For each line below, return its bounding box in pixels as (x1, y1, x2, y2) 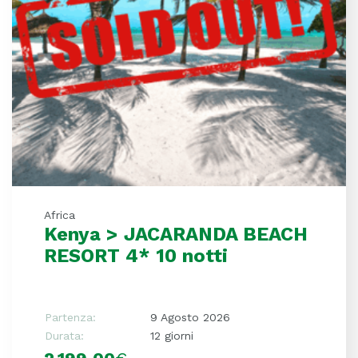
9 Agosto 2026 (150, 310, 230, 324)
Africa (44, 208, 75, 221)
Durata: (45, 328, 84, 342)
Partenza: (45, 310, 96, 324)
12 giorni (150, 328, 193, 342)
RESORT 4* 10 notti (44, 244, 228, 267)
